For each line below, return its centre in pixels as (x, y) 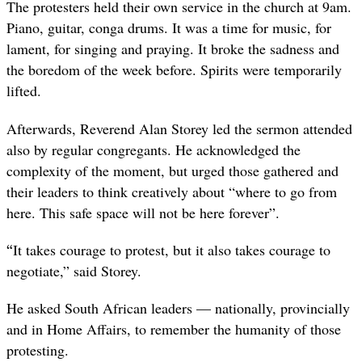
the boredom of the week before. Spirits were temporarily (174, 70)
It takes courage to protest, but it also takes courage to (172, 249)
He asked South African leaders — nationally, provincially (178, 307)
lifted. (24, 91)
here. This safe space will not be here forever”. (143, 212)
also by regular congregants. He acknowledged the (154, 149)
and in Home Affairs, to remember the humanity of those (174, 328)
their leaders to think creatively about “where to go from (172, 191)
